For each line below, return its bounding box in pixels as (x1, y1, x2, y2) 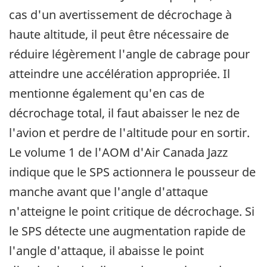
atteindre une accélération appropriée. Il (9, 66, 230, 82)
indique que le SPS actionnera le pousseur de (9, 164, 256, 181)
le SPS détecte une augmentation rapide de (9, 223, 246, 240)
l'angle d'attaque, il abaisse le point (9, 243, 204, 259)
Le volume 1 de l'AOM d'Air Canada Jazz (9, 144, 228, 161)
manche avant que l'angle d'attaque (9, 184, 208, 200)
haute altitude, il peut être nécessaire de (9, 26, 229, 43)
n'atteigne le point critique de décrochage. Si (9, 203, 254, 220)
